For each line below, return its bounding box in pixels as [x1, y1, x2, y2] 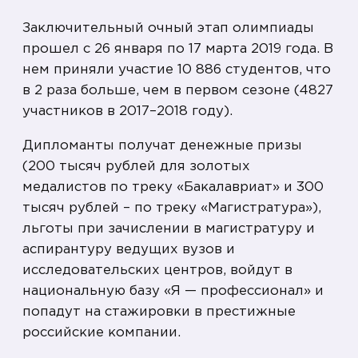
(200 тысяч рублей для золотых [22, 161, 250, 173]
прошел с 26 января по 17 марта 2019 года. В [22, 43, 333, 56]
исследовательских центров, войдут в [22, 265, 292, 277]
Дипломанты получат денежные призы [22, 140, 302, 153]
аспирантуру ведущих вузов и [22, 244, 235, 257]
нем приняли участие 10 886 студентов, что [22, 64, 331, 77]
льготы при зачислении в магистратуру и [22, 223, 315, 236]
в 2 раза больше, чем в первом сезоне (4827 [22, 85, 333, 97]
